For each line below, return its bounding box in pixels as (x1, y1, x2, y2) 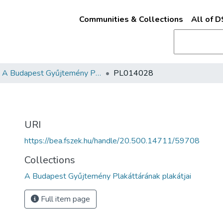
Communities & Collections (79, 14, 183, 25)
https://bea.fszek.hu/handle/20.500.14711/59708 (24, 135, 200, 146)
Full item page (39, 194, 90, 205)
